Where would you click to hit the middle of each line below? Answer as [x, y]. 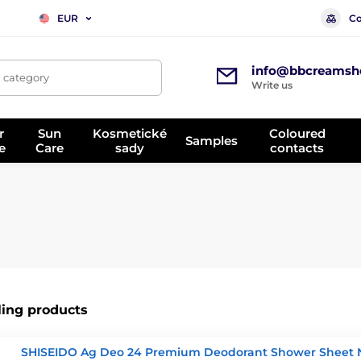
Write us [272, 85]
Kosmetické [130, 133]
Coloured [297, 133]
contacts [297, 147]
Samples [212, 140]
